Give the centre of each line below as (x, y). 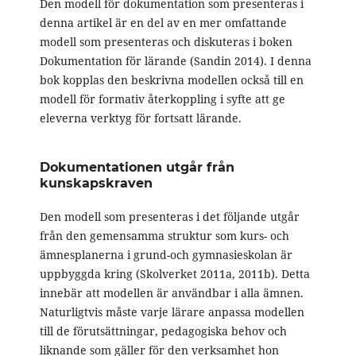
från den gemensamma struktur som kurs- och (164, 236)
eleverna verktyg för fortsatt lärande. (140, 118)
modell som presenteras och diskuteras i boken (166, 42)
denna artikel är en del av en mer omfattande (163, 23)
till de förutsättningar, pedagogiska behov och (163, 331)
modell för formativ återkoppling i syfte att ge (162, 99)
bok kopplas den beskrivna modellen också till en (171, 80)
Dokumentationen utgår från (137, 168)
